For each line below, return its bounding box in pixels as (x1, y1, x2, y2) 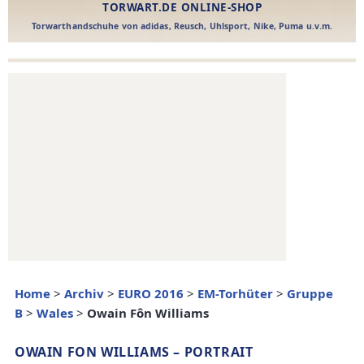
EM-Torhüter (197, 285, 273, 302)
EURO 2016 (118, 285, 184, 302)
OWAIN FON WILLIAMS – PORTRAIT (15, 343, 253, 362)
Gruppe (287, 285, 333, 302)
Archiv (64, 285, 104, 302)
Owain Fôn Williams (87, 305, 209, 322)
